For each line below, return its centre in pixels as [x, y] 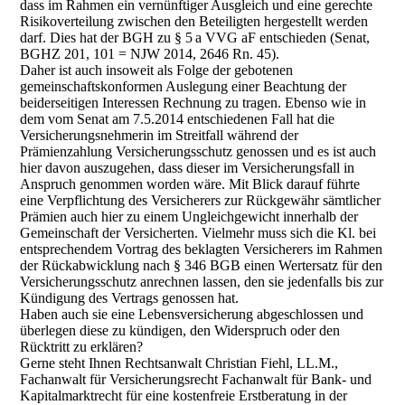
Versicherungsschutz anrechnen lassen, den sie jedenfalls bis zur [202, 282]
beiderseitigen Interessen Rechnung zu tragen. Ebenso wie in [193, 103]
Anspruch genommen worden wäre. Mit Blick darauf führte [190, 184]
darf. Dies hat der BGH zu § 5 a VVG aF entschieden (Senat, [195, 38]
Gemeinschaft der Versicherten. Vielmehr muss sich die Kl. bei [198, 233]
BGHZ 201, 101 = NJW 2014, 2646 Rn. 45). [150, 54]
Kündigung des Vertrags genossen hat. [130, 298]
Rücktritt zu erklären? [82, 347]
